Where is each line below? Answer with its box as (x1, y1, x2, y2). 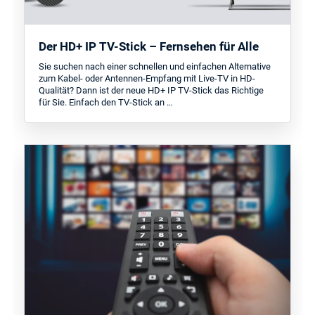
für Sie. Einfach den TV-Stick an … (39, 97, 174, 108)
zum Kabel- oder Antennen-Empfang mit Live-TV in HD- (39, 73, 256, 84)
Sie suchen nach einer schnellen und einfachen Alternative (39, 61, 271, 72)
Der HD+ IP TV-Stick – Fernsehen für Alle (39, 39, 259, 53)
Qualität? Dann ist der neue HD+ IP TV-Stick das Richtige (39, 85, 264, 96)
